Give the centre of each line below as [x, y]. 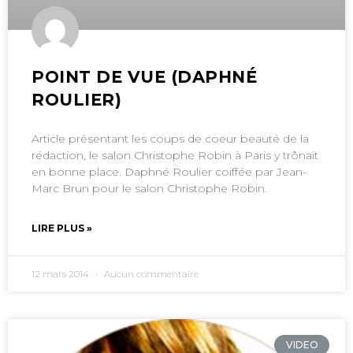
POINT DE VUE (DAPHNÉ [145, 76]
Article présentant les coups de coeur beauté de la [170, 138]
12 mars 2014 [61, 273]
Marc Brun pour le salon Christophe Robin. [149, 188]
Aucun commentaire [150, 273]
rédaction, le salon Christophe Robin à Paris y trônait [175, 155]
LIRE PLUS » [62, 228]
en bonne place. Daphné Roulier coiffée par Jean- [169, 171]
